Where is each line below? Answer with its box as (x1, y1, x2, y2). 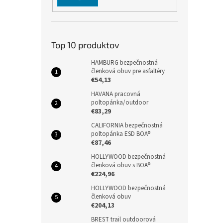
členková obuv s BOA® (91, 161, 150, 170)
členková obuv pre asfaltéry (91, 67, 165, 76)
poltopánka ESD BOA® (91, 129, 150, 139)
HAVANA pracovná (91, 90, 140, 99)
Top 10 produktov (51, 39, 119, 51)
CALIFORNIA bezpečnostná (91, 121, 163, 130)
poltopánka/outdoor (91, 98, 148, 108)
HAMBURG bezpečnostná (91, 58, 158, 68)
